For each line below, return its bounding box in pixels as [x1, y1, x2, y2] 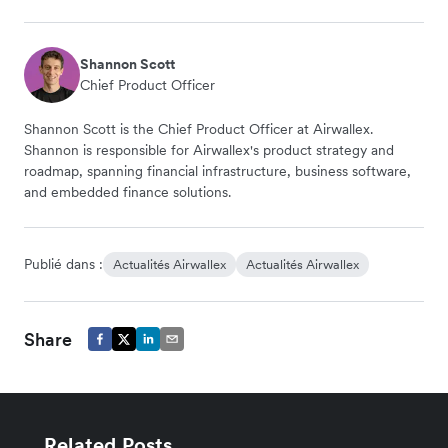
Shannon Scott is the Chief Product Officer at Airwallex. [24, 119, 373, 138]
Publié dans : [24, 254, 103, 273]
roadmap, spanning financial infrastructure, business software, [24, 161, 411, 180]
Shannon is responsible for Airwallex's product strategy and [24, 140, 394, 159]
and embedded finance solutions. [24, 182, 231, 201]
